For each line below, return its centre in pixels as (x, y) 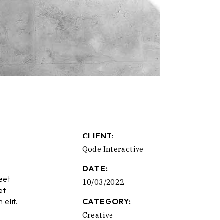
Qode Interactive (113, 149)
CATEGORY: (107, 202)
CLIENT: (98, 136)
